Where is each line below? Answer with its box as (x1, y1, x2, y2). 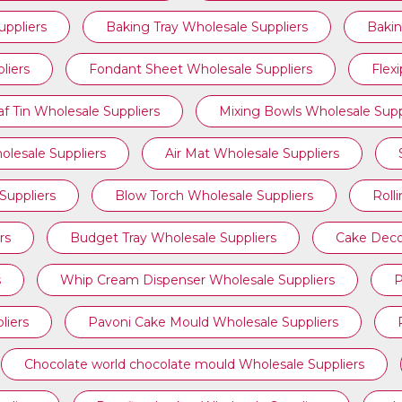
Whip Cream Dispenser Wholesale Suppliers (59, 272, 335, 288)
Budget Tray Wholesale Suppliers (69, 230, 276, 246)
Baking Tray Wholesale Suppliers (105, 19, 308, 35)
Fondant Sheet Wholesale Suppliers (88, 61, 312, 77)
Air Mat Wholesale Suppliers (165, 145, 339, 162)
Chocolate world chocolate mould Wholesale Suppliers (24, 356, 364, 372)
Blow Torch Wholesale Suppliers (114, 188, 313, 204)
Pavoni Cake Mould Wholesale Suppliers (88, 314, 338, 330)
